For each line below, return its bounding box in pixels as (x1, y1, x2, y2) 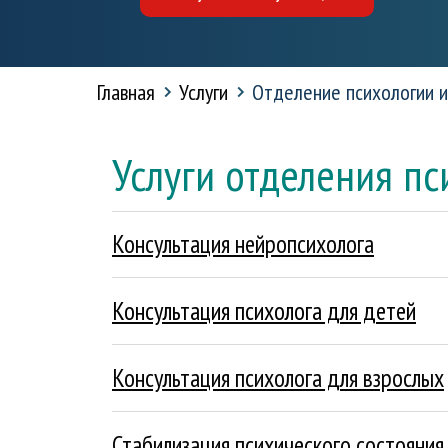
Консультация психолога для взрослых (112, 362, 444, 394)
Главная (97, 78, 155, 106)
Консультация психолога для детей (112, 295, 416, 327)
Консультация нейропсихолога (112, 228, 374, 260)
